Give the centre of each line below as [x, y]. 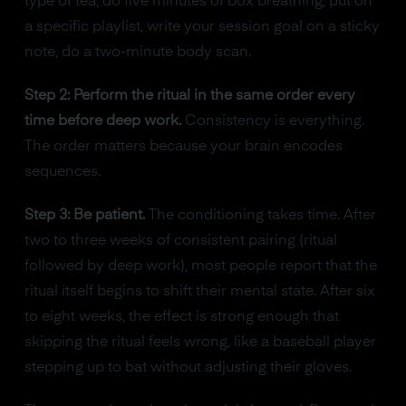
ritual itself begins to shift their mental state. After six [199, 291]
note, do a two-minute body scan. [137, 52]
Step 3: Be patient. [84, 215]
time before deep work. [102, 121]
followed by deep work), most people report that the [200, 266]
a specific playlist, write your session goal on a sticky [202, 27]
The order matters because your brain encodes [183, 146]
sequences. [62, 172]
